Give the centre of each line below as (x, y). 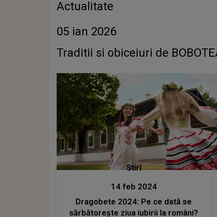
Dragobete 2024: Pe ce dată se (134, 201)
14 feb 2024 (134, 186)
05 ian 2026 (86, 32)
